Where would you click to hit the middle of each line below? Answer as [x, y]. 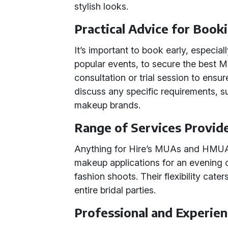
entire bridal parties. [115, 190]
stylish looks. [102, 6]
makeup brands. [108, 105]
